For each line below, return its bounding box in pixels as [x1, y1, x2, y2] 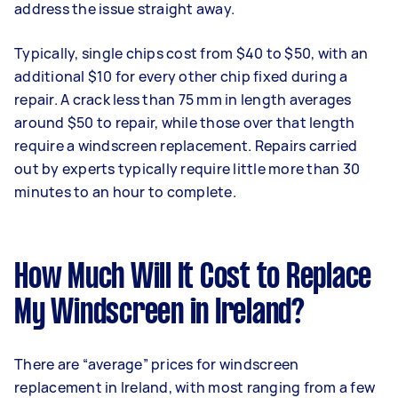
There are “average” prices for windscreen [14, 354, 299, 374]
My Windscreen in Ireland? [14, 297, 305, 330]
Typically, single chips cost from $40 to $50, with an [14, 43, 369, 63]
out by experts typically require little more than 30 [14, 158, 360, 179]
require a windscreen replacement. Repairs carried [14, 135, 358, 155]
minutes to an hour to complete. [14, 181, 236, 202]
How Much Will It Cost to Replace [14, 261, 371, 294]
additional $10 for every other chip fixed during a [14, 66, 348, 86]
